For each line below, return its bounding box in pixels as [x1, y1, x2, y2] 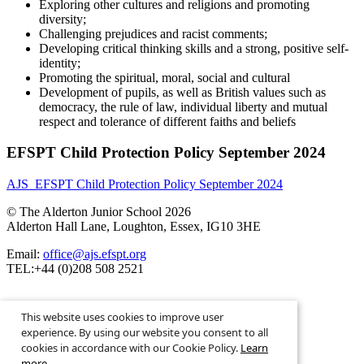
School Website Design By [6, 344, 145, 358]
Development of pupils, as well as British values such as [39, 84, 326, 99]
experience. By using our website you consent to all [21, 325, 268, 340]
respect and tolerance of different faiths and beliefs [39, 114, 299, 128]
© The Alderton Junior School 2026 [6, 205, 191, 219]
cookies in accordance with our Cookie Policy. [21, 340, 240, 355]
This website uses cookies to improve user [21, 310, 223, 324]
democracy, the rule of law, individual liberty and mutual [39, 99, 327, 114]
